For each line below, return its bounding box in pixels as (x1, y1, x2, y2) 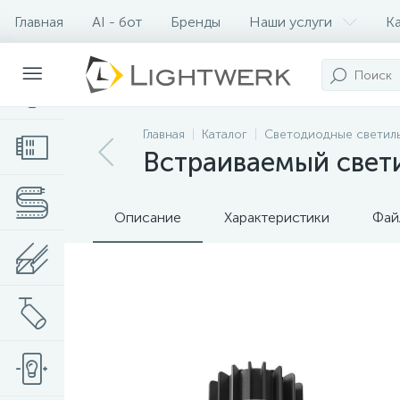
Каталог (202, 127, 247, 142)
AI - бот (92, 12, 142, 30)
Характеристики (224, 209, 329, 226)
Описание (114, 209, 181, 226)
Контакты (14, 55, 76, 73)
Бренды (171, 12, 221, 30)
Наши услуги (249, 12, 332, 30)
